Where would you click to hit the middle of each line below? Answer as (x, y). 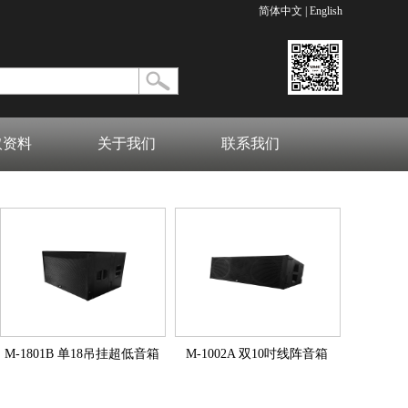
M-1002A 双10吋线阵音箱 (257, 354)
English (326, 11)
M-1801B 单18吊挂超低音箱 (82, 354)
